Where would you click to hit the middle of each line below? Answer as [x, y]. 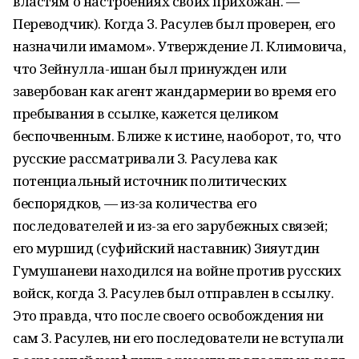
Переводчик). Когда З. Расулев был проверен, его [174, 24]
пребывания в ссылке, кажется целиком [146, 113]
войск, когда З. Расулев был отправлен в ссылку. [173, 293]
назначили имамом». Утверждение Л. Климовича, [179, 46]
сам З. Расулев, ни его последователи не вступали [178, 338]
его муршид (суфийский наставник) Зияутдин [166, 248]
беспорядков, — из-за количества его [135, 203]
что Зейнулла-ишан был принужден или [150, 69]
